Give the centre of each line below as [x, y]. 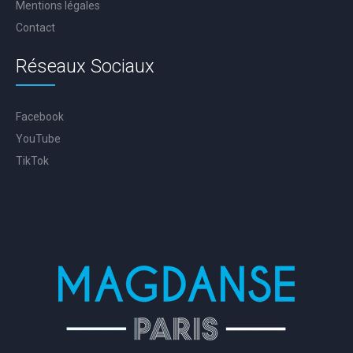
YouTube [39, 138]
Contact [36, 27]
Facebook [40, 116]
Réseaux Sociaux [85, 66]
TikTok [33, 160]
